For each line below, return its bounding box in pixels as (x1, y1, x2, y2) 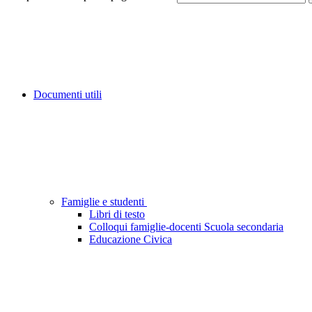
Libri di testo (89, 208, 145, 221)
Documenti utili (33, 88, 102, 101)
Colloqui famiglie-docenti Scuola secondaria (89, 221, 283, 233)
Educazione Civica (89, 233, 172, 246)
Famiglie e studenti (61, 196, 147, 208)
